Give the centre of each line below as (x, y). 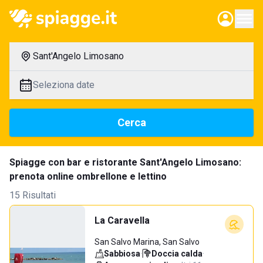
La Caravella (122, 220)
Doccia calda (177, 254)
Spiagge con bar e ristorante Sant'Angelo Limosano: (125, 162)
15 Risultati (33, 195)
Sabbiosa (122, 254)
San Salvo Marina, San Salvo (147, 242)
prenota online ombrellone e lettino (88, 176)
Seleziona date (64, 85)
